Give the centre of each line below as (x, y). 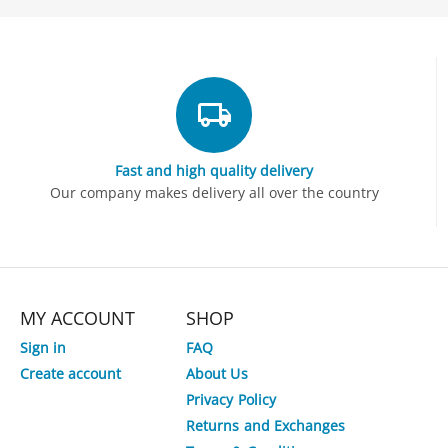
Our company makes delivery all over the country (214, 192)
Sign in (43, 347)
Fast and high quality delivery (214, 170)
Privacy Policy (231, 399)
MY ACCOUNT (77, 318)
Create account (71, 373)
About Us (217, 373)
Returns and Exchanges (265, 425)
